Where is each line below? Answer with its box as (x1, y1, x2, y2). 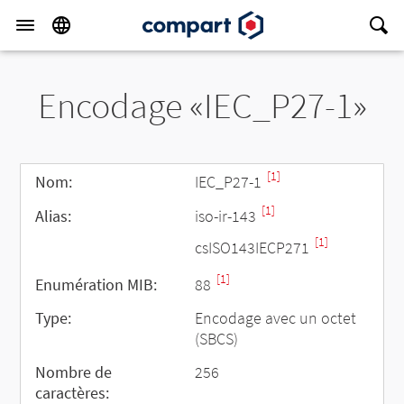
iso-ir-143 (195, 206, 261, 226)
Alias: (35, 206, 72, 226)
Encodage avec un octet (195, 308, 357, 328)
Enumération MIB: (35, 274, 158, 295)
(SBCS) (195, 328, 239, 349)
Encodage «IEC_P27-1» (37, 83, 367, 128)
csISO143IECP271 (195, 237, 314, 258)
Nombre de (35, 362, 113, 382)
